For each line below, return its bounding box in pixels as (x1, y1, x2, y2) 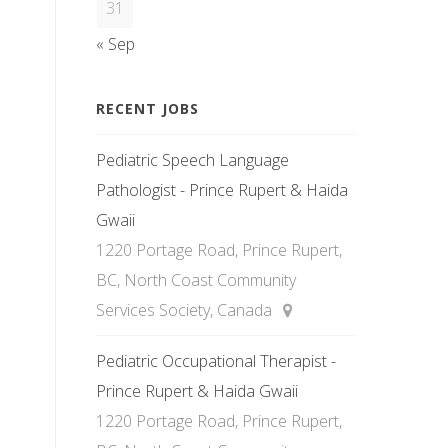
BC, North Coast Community (96, 269, 296, 291)
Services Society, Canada (96, 299, 276, 321)
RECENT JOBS (96, 99, 199, 118)
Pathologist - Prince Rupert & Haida (96, 179, 348, 201)
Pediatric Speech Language (96, 149, 289, 171)
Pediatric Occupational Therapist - (96, 350, 336, 372)
